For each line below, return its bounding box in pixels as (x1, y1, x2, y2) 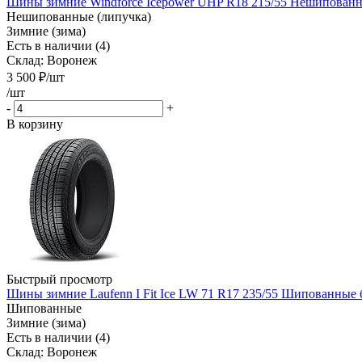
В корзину (6, 116, 63, 131)
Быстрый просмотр (6, 271, 112, 286)
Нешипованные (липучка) (6, 9, 151, 23)
